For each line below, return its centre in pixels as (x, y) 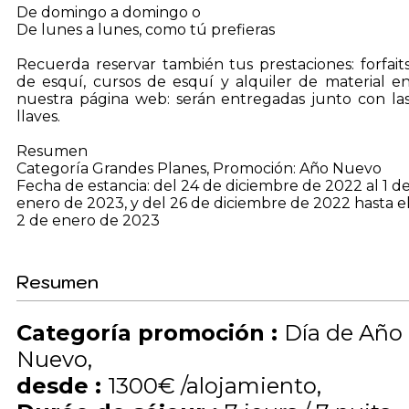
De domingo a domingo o (109, 12)
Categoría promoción (144, 333)
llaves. (38, 116)
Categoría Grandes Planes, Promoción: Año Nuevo (199, 168)
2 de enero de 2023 (88, 220)
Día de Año (343, 333)
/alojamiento (249, 386)
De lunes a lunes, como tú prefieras (146, 30)
